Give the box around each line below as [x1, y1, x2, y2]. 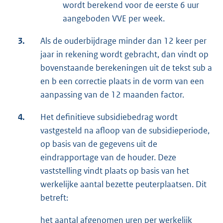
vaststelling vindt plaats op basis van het [40, 165, 189, 177]
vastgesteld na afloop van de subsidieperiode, [40, 125, 210, 136]
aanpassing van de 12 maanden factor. [40, 89, 184, 101]
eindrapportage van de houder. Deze [40, 152, 176, 163]
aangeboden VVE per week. [63, 13, 165, 24]
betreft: [40, 192, 68, 204]
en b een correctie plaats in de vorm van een [40, 76, 204, 87]
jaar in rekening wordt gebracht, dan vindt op [40, 49, 209, 60]
